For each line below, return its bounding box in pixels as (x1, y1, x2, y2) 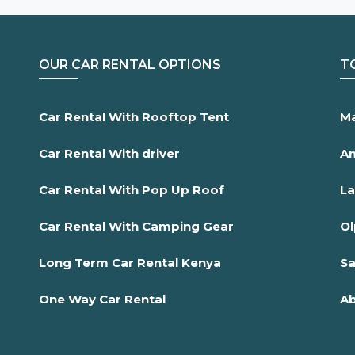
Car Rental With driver (39, 146, 180, 162)
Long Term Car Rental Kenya (39, 255, 221, 271)
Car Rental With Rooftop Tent (39, 109, 232, 125)
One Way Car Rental (39, 292, 166, 307)
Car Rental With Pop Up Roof (39, 182, 224, 198)
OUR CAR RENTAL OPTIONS (39, 57, 221, 73)
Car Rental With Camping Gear (39, 219, 234, 235)
